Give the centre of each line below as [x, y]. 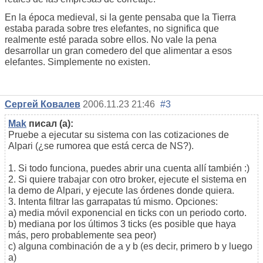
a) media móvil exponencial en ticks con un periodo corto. [127, 213]
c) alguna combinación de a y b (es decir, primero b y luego [130, 246]
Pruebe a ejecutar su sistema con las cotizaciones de [119, 134]
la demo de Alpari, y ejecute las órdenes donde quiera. [121, 190]
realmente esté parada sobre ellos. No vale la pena [111, 40]
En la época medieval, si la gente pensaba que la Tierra [120, 18]
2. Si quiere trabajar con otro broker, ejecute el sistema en [127, 179]
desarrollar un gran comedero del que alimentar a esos [118, 51]
